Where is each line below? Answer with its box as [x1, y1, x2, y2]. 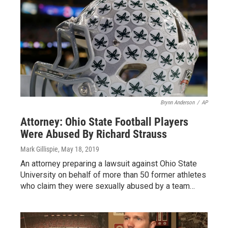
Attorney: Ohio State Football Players [20, 116, 188, 128]
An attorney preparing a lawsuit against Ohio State [20, 159, 197, 168]
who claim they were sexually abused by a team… [20, 181, 195, 191]
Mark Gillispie [20, 145, 58, 153]
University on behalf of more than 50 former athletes [20, 170, 206, 180]
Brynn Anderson [160, 99, 194, 106]
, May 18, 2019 [58, 145, 99, 153]
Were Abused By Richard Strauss [20, 128, 167, 140]
